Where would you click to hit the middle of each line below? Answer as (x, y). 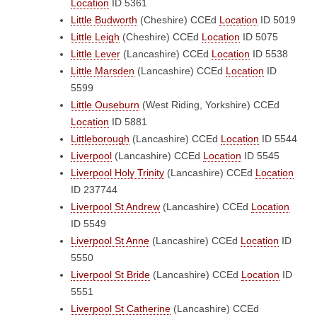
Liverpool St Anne (110, 241)
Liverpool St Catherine (121, 309)
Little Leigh (95, 37)
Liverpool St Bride (110, 275)
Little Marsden (103, 71)
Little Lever (96, 54)
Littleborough (100, 139)
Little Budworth (104, 20)
